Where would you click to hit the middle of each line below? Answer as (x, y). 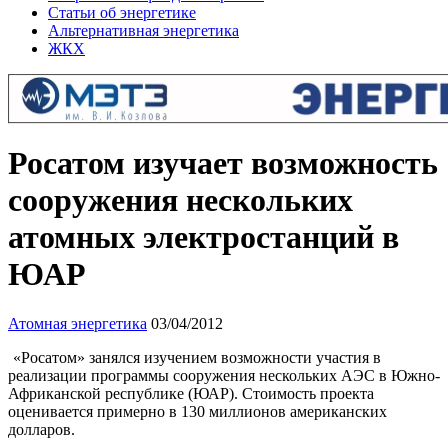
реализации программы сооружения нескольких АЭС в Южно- (224, 375)
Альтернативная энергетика (143, 30)
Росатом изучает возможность (223, 163)
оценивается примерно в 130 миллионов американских (197, 411)
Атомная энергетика (77, 323)
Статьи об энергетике (122, 12)
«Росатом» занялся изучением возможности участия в (197, 357)
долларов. (41, 429)
